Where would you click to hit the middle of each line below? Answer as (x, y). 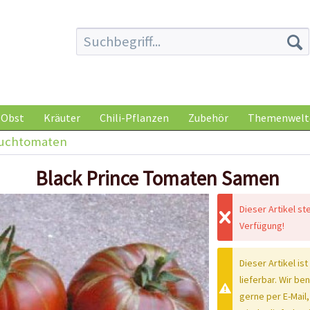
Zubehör (208, 118)
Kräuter (62, 118)
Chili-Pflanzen (134, 118)
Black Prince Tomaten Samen (157, 178)
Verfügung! (262, 225)
